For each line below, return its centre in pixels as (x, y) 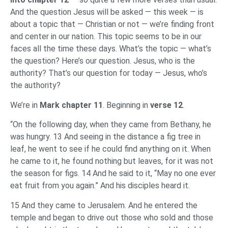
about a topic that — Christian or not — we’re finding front (112, 24)
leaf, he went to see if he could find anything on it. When (110, 149)
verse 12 (166, 105)
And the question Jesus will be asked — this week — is (107, 12)
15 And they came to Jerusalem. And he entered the (104, 205)
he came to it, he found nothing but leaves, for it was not (112, 161)
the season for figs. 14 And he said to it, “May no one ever (113, 174)
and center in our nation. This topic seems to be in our (106, 37)
